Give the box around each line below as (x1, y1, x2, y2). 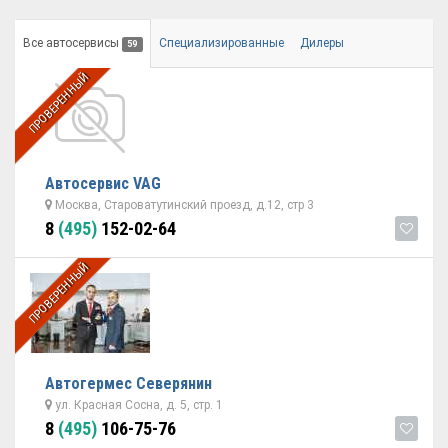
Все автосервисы (23, 36, 122, 50)
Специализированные (158, 36, 284, 50)
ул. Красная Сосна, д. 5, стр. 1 (52, 398, 223, 412)
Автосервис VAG (45, 174, 161, 193)
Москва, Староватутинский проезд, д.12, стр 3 (52, 198, 314, 212)
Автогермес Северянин (45, 374, 212, 393)
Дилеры (299, 36, 344, 50)
